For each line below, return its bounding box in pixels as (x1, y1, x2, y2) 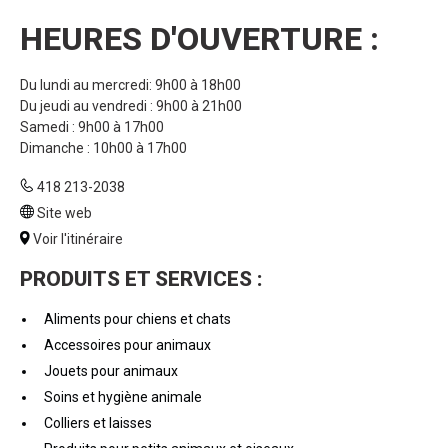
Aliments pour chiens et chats (43, 311, 231, 327)
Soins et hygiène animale (43, 389, 202, 405)
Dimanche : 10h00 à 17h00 (20, 140, 187, 156)
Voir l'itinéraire (33, 231, 123, 247)
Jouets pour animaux (43, 363, 178, 379)
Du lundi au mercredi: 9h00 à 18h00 (20, 77, 241, 93)
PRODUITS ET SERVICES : (20, 267, 263, 291)
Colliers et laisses (43, 415, 152, 431)
